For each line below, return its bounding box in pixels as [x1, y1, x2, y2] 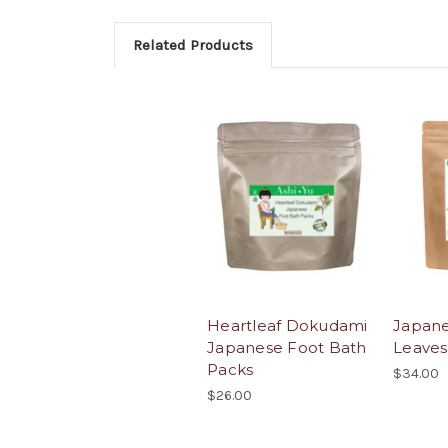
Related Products [132, 35, 253, 54]
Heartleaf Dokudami [207, 316, 368, 336]
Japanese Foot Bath [207, 338, 367, 358]
